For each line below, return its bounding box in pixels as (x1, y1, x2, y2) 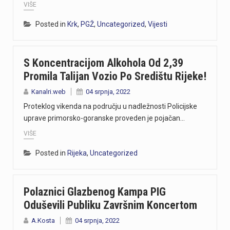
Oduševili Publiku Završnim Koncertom (24, 199, 197, 212)
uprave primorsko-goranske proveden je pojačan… (24, 113, 185, 122)
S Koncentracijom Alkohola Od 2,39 (24, 56, 183, 69)
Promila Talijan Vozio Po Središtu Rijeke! (24, 69, 206, 83)
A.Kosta (31, 217, 55, 225)
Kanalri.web (31, 87, 66, 95)
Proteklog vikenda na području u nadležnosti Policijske (24, 102, 197, 110)
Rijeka (67, 149, 87, 158)
